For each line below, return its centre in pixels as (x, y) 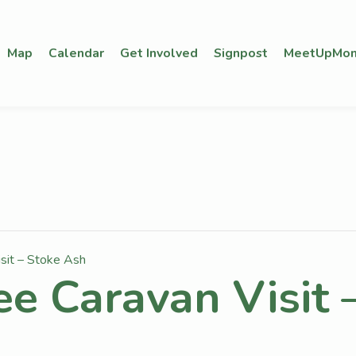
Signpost (240, 53)
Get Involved (159, 53)
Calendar (76, 53)
